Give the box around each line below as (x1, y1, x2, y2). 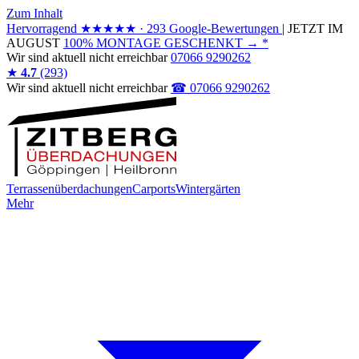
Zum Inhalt (6, 6, 63, 20)
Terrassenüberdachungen (6, 182, 132, 196)
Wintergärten (175, 182, 240, 196)
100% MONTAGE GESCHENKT (63, 36, 243, 50)
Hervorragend (6, 22, 77, 35)
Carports (132, 182, 175, 196)
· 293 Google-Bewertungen (139, 22, 279, 35)
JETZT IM (288, 22, 343, 35)
